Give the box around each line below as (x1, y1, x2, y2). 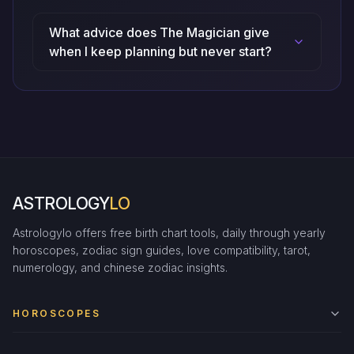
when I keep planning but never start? (49, 43, 272, 59)
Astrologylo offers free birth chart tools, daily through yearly (13, 226, 326, 239)
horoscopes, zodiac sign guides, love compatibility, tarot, (13, 243, 311, 257)
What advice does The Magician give (49, 24, 269, 40)
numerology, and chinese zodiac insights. (13, 261, 228, 274)
